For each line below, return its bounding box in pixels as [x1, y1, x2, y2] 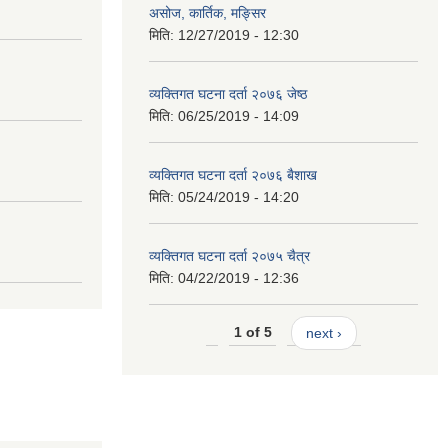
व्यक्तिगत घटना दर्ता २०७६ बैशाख [149, 167, 317, 183]
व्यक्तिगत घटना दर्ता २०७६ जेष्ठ [149, 86, 307, 102]
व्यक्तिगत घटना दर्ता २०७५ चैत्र [149, 248, 310, 264]
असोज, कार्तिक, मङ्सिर [149, 5, 266, 21]
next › [305, 324, 342, 341]
